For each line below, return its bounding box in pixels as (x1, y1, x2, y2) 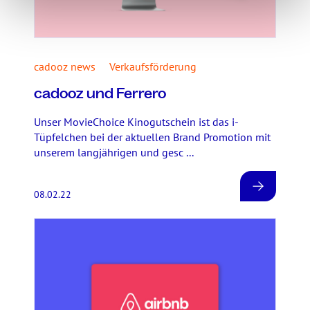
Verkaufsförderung (109, 60, 197, 73)
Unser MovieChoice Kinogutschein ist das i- (34, 115, 239, 129)
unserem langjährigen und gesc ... (34, 145, 194, 159)
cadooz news (34, 60, 95, 73)
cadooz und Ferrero (34, 86, 166, 101)
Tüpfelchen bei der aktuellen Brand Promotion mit (34, 130, 271, 144)
